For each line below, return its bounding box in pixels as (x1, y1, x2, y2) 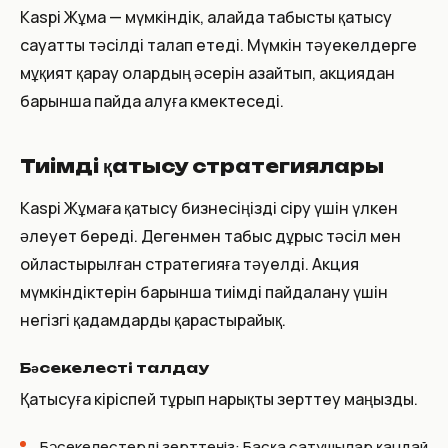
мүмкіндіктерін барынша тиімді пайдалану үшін (20, 280, 388, 303)
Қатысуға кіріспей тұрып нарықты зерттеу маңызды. (20, 387, 418, 410)
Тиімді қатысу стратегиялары (20, 154, 384, 177)
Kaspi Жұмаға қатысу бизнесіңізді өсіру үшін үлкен (20, 196, 398, 219)
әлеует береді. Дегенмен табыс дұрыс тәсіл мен (20, 224, 401, 247)
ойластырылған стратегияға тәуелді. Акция (20, 252, 359, 275)
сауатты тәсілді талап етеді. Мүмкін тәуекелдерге (20, 33, 417, 56)
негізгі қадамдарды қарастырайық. (20, 308, 286, 331)
